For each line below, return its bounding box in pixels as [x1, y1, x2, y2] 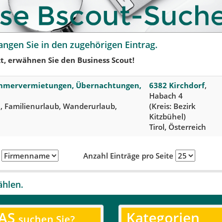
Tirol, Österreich [149, 121, 206, 132]
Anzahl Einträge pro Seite [83, 150, 175, 161]
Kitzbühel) [149, 111, 186, 121]
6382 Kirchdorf [149, 80, 205, 90]
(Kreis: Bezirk [149, 101, 196, 111]
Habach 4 [149, 90, 183, 101]
